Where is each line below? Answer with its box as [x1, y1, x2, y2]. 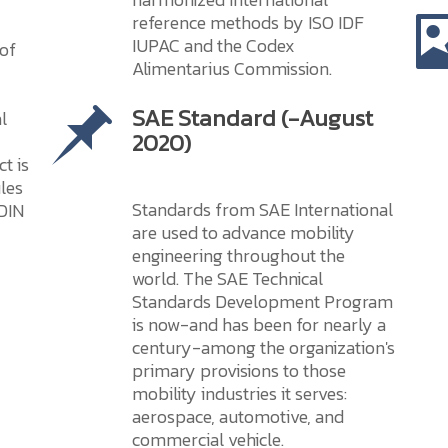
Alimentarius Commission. [132, 55, 333, 82]
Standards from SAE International [132, 196, 394, 223]
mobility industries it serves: [132, 380, 348, 407]
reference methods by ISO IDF [132, 9, 365, 36]
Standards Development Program [132, 288, 394, 315]
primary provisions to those [132, 357, 347, 384]
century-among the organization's [132, 334, 396, 361]
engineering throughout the [132, 242, 346, 269]
